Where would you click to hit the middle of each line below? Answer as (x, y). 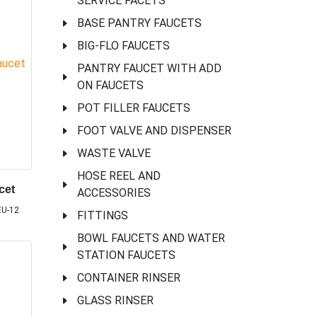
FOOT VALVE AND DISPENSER (154, 131)
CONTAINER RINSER (129, 278)
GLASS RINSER (115, 301)
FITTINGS (103, 216)
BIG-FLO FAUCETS (123, 46)
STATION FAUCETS (126, 255)
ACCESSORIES (114, 193)
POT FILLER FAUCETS (134, 108)
